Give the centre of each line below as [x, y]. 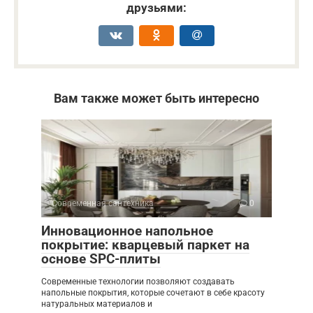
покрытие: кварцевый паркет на [145, 245]
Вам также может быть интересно [156, 98]
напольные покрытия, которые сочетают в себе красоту [153, 292]
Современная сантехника [103, 203]
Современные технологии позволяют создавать [138, 281]
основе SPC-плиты [101, 259]
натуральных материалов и [97, 304]
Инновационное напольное [127, 231]
